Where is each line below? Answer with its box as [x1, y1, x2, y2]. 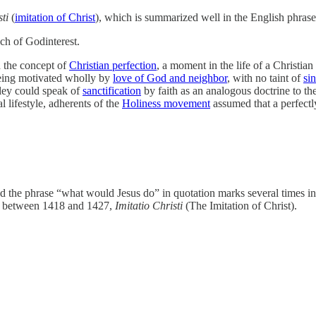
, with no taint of [227, 72, 303, 85]
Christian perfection [69, 59, 157, 72]
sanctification [83, 85, 141, 97]
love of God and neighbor [113, 72, 227, 85]
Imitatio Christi [115, 199, 183, 212]
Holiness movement [122, 97, 210, 110]
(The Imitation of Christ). [183, 199, 297, 212]
